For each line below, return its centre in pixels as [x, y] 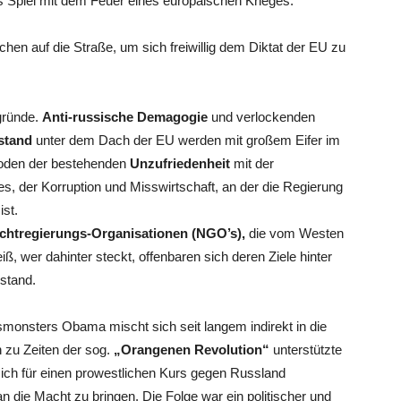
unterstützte [306, 350]
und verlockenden [261, 117]
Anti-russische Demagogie [125, 117]
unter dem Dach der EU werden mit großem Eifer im [186, 140]
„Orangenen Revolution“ [192, 350]
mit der [252, 163]
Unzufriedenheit [180, 163]
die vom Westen [294, 233]
